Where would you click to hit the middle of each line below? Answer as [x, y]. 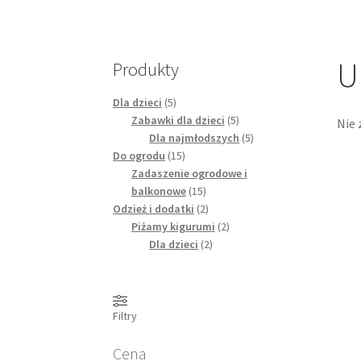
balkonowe [158, 191]
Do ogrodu [139, 156]
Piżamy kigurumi [173, 227]
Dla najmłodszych [195, 138]
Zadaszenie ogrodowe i [189, 174]
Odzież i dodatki [154, 209]
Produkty [146, 70]
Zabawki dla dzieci [178, 120]
